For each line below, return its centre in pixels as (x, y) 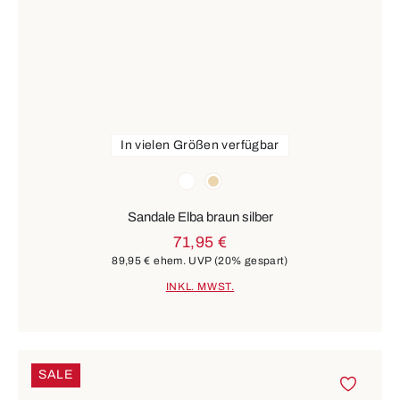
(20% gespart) (251, 260)
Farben (39, 176)
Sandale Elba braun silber (200, 217)
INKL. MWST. (200, 287)
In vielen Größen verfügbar (200, 145)
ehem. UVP (182, 260)
